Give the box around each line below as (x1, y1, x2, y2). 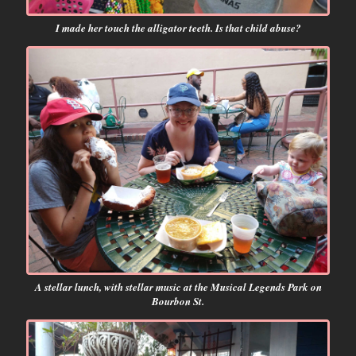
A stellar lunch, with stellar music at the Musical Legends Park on (34, 280, 322, 295)
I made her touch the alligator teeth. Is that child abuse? (55, 20, 301, 35)
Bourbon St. (152, 294, 204, 309)
